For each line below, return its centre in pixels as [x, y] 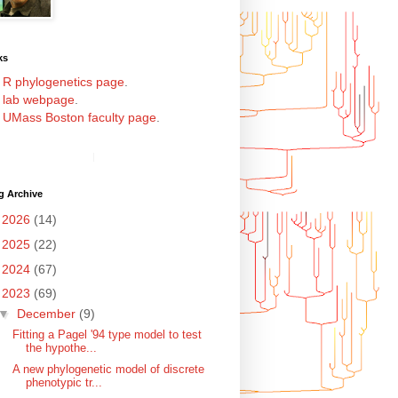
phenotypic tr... [64, 383]
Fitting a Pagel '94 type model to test [107, 334]
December [48, 314]
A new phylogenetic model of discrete [108, 370]
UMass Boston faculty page [80, 118]
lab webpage [39, 100]
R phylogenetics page [64, 82]
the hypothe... [61, 347]
